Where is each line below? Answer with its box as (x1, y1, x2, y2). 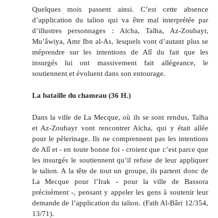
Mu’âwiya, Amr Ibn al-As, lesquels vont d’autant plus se (32, 37, 208, 45)
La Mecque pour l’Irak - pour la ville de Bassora (32, 177, 208, 185)
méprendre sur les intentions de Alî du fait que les (32, 48, 208, 56)
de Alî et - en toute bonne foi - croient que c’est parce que (32, 145, 208, 153)
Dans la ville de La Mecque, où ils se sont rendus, (32, 112, 192, 121)
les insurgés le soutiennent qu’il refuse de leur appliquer (32, 155, 208, 164)
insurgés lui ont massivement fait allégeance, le (32, 58, 208, 67)
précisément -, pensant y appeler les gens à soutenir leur (32, 187, 208, 196)
